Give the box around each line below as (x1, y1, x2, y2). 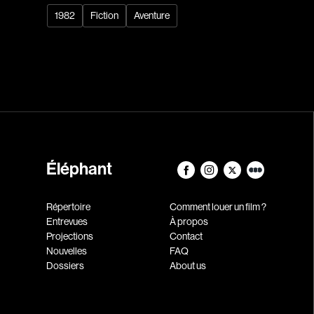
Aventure (134, 9, 170, 21)
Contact (169, 230, 203, 242)
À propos (169, 215, 208, 227)
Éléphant (46, 158, 113, 179)
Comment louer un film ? (169, 200, 266, 212)
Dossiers (46, 259, 85, 271)
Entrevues (46, 215, 88, 227)
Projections (46, 230, 94, 242)
